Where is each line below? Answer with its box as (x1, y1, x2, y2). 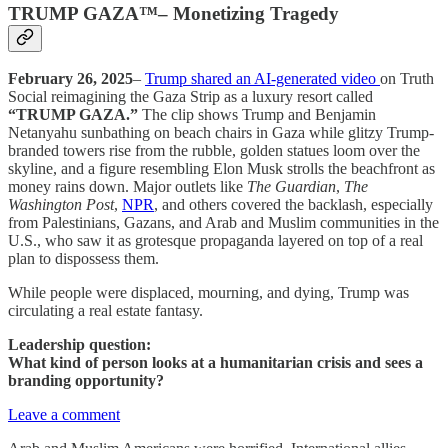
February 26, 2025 (8, 70, 133, 88)
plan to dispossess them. (8, 250, 159, 268)
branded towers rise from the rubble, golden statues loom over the (8, 142, 420, 160)
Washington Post (8, 196, 114, 214)
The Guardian (247, 178, 336, 196)
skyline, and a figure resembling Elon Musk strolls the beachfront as (8, 160, 435, 178)
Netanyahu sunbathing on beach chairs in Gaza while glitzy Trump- (8, 124, 434, 142)
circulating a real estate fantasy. (8, 302, 203, 320)
